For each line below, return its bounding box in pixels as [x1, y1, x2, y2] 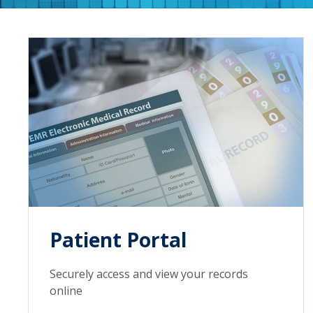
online [50, 282, 82, 298]
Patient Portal [50, 226, 187, 253]
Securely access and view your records [50, 265, 248, 282]
